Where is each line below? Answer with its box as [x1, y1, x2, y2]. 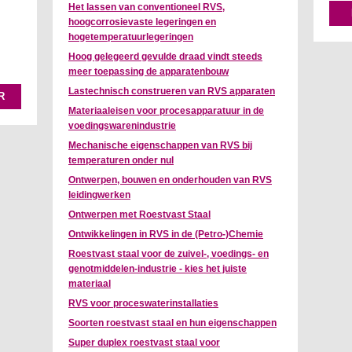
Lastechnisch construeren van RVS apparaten [68, 86, 275, 97]
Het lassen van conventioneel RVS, [68, 2, 225, 13]
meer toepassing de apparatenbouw [68, 66, 229, 78]
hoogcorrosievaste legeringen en [68, 16, 216, 28]
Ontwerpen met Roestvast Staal [68, 209, 211, 221]
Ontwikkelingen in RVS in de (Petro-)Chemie [68, 229, 263, 240]
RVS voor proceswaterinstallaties [68, 298, 218, 310]
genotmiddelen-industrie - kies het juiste [68, 263, 247, 275]
